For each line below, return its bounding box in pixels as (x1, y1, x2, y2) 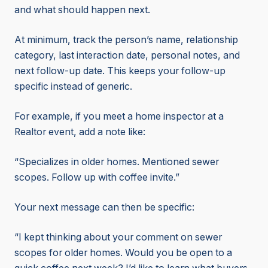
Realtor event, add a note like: (14, 126, 145, 138)
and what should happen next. (14, 4, 150, 16)
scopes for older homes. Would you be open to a (14, 247, 232, 259)
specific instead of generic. (14, 81, 132, 93)
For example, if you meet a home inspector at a (14, 111, 224, 123)
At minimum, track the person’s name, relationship (14, 34, 238, 46)
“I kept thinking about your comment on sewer (14, 232, 222, 243)
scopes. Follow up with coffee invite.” (14, 172, 179, 184)
